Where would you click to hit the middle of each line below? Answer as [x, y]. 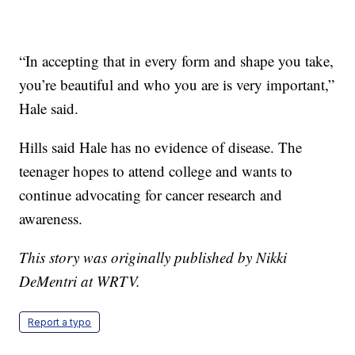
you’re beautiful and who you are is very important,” [177, 85]
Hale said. [49, 109]
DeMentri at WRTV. [80, 281]
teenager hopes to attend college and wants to [156, 171]
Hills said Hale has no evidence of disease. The [161, 147]
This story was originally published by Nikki [153, 258]
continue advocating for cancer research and [151, 195]
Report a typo [60, 323]
